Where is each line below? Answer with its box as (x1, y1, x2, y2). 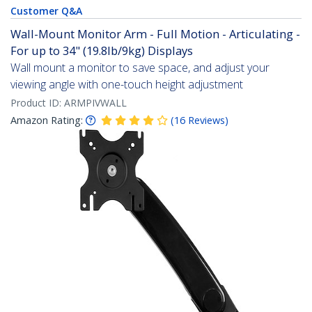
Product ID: (10, 96, 64, 110)
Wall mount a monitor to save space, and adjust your (10, 60, 270, 76)
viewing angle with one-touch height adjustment (10, 77, 243, 93)
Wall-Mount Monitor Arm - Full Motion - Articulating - (10, 26, 300, 42)
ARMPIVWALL (64, 96, 127, 110)
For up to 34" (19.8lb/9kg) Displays (10, 42, 193, 59)
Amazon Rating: (10, 114, 83, 127)
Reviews (188, 114, 225, 127)
